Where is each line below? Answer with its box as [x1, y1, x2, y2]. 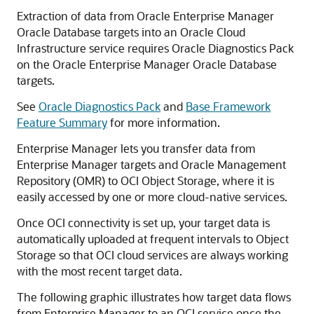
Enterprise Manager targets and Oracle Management [17, 157, 286, 172]
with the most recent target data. [17, 264, 182, 278]
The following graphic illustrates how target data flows [17, 289, 291, 304]
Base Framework [186, 99, 271, 114]
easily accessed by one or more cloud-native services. [17, 189, 287, 204]
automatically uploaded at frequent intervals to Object [17, 231, 289, 246]
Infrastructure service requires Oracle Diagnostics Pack [17, 41, 294, 55]
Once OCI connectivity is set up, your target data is [17, 215, 270, 230]
